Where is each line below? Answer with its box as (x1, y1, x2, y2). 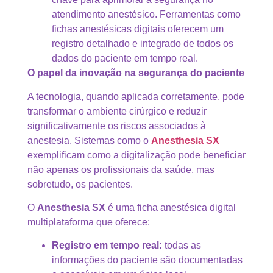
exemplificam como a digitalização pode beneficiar (27, 149, 246, 160)
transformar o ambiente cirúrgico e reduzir (27, 105, 207, 116)
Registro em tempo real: (52, 240, 165, 251)
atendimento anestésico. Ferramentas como (52, 9, 241, 20)
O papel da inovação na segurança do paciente (27, 68, 244, 79)
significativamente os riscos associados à (27, 120, 206, 131)
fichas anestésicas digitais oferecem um (52, 24, 224, 35)
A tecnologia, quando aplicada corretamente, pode (27, 91, 244, 102)
